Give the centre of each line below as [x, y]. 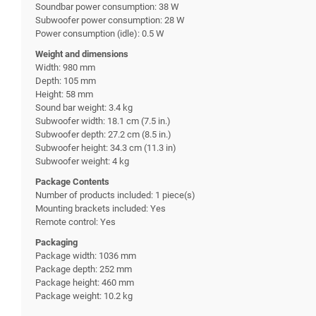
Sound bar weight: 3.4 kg [84, 107]
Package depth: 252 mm [84, 269]
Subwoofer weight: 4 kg [82, 161]
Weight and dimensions [82, 54]
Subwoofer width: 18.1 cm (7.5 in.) [103, 121]
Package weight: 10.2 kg [84, 296]
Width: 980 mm [65, 67]
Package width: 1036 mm [86, 255]
